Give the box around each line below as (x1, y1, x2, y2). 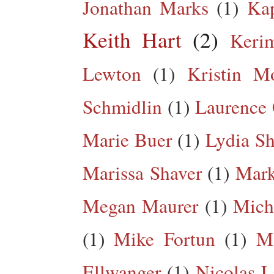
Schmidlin (83, 93, 162, 119)
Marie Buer (83, 126, 172, 152)
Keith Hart (83, 24, 182, 54)
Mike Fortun (114, 225, 215, 251)
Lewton (83, 60, 141, 86)
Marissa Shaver (83, 159, 202, 185)
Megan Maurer (83, 192, 199, 218)
